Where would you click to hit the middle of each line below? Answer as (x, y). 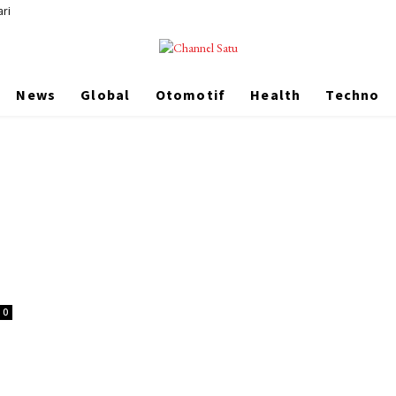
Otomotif (190, 95)
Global (106, 95)
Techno (353, 95)
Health (276, 95)
